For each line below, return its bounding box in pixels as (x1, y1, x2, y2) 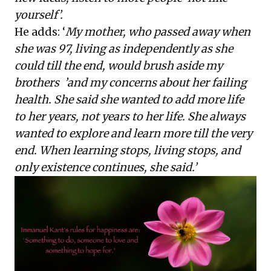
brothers (15, 75, 59, 90)
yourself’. (15, 7, 63, 22)
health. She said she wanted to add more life (15, 92, 244, 106)
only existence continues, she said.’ (15, 160, 197, 174)
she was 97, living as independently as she (15, 41, 233, 56)
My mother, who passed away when (65, 24, 250, 39)
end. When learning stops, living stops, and (15, 143, 241, 157)
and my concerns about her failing (67, 75, 247, 90)
